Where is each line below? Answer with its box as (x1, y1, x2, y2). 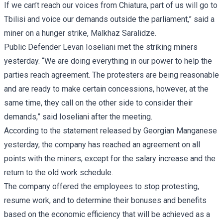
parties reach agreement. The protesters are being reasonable (4, 70, 219, 80)
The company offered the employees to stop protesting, (4, 181, 199, 191)
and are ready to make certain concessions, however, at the (4, 84, 209, 94)
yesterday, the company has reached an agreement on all (4, 139, 200, 149)
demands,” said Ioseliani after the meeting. (4, 111, 152, 121)
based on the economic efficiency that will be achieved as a (4, 209, 210, 219)
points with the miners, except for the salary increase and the (4, 153, 216, 163)
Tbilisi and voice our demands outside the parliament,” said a (4, 14, 215, 24)
